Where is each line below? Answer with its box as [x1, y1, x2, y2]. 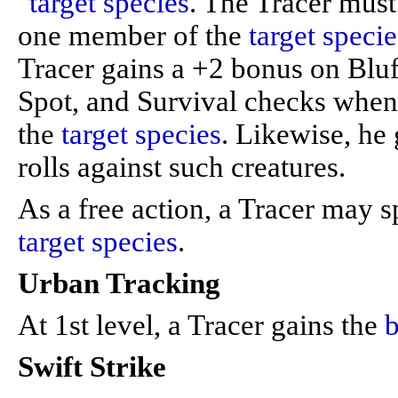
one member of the [18, 20, 249, 52]
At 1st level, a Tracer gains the [18, 309, 385, 341]
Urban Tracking [18, 267, 220, 299]
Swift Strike [18, 351, 166, 383]
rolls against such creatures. [18, 151, 346, 183]
